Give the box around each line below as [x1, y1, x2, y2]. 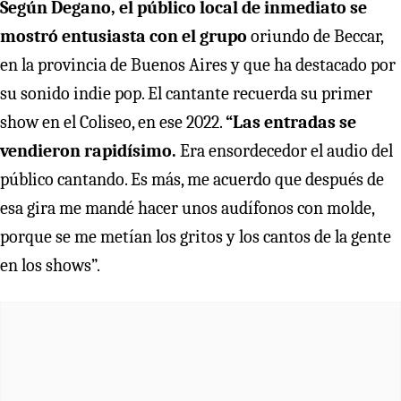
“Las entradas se [226, 111, 356, 132]
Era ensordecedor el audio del [176, 140, 393, 161]
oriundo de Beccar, [247, 25, 383, 47]
